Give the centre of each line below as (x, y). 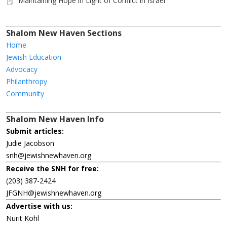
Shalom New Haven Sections (64, 33)
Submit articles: (35, 131)
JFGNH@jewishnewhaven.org (54, 193)
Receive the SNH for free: (52, 169)
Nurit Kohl (23, 218)
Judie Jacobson (30, 143)
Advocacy (22, 69)
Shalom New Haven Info (55, 119)
